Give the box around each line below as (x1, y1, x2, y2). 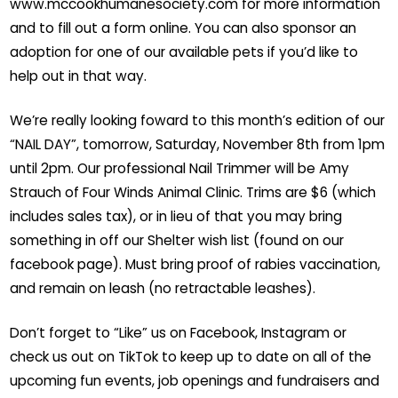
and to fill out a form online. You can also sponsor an (10, 19, 357, 37)
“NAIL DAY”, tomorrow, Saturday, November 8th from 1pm (10, 135, 386, 155)
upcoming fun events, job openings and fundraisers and (10, 371, 380, 391)
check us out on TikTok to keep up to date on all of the (10, 347, 372, 367)
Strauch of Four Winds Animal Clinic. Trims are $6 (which (10, 183, 377, 203)
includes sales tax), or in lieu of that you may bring (10, 207, 343, 227)
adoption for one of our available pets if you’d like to (10, 43, 359, 61)
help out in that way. (10, 67, 147, 85)
